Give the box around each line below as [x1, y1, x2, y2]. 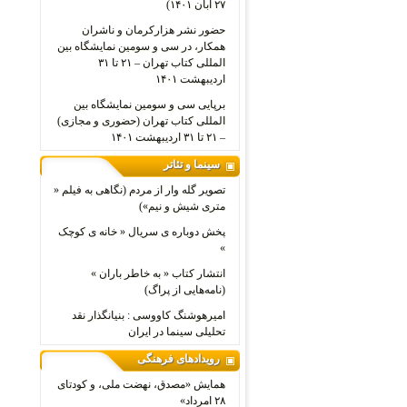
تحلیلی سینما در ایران [127, 325, 225, 338]
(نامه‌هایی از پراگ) [144, 283, 225, 296]
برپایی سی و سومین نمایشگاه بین [73, 98, 225, 111]
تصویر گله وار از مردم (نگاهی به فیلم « [53, 184, 225, 196]
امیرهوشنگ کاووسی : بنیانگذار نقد [71, 309, 225, 322]
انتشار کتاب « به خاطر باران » [90, 267, 225, 280]
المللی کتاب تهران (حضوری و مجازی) [56, 114, 225, 127]
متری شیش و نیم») [138, 200, 225, 213]
